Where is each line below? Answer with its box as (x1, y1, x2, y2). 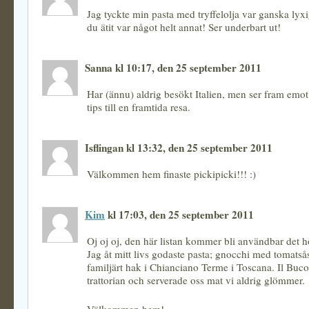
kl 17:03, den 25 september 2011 (105, 207, 254, 222)
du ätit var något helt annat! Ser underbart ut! (87, 20, 281, 34)
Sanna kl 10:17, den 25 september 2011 (85, 60, 261, 75)
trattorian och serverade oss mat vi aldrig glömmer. (87, 273, 305, 287)
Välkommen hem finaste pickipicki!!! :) (87, 167, 256, 181)
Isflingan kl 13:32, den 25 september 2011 (85, 140, 272, 155)
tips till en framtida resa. (87, 100, 190, 114)
